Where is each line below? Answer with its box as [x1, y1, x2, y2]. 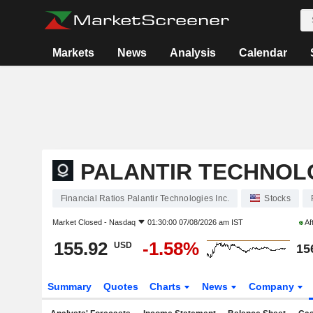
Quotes [103, 281, 138, 292]
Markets [52, 47, 95, 59]
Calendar [239, 47, 288, 59]
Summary [47, 281, 92, 292]
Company [249, 281, 298, 292]
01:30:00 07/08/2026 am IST [147, 218, 243, 226]
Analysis [170, 47, 217, 59]
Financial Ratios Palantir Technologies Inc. [60, 194, 230, 203]
